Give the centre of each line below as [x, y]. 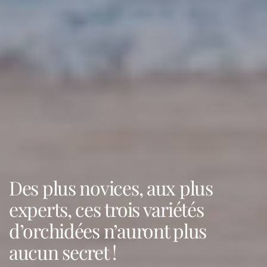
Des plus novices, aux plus [111, 187]
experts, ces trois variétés [106, 209]
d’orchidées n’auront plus [108, 230]
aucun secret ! [63, 252]
